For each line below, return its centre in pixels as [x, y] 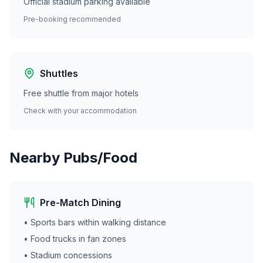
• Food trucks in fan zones [75, 239]
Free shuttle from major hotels [81, 93]
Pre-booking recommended [72, 19]
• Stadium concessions [68, 255]
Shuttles [59, 73]
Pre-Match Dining [80, 203]
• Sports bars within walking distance [95, 222]
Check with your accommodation [80, 111]
